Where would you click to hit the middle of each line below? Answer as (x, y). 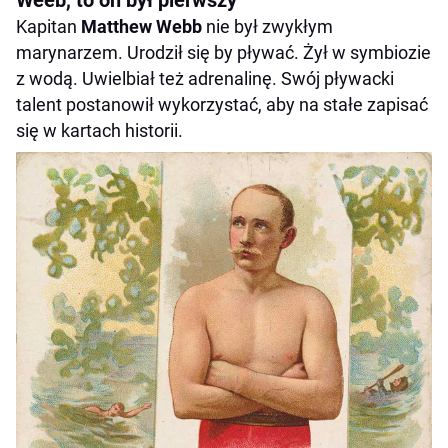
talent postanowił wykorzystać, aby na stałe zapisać (222, 105)
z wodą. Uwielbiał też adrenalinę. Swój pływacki (205, 79)
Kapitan (48, 27)
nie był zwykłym (267, 27)
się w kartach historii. (99, 131)
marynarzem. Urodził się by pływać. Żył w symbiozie (223, 53)
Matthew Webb (141, 27)
